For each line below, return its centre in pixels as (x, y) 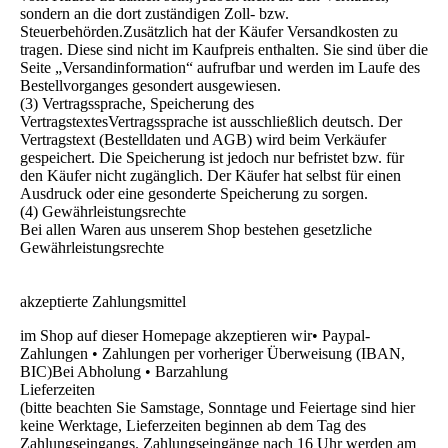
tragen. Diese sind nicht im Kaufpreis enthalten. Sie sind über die (224, 50)
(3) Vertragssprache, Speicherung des (137, 104)
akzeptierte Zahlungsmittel (103, 302)
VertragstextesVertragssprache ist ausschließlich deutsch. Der (211, 122)
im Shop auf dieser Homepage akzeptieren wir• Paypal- (195, 336)
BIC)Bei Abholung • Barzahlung (126, 372)
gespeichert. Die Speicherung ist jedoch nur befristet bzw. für (212, 158)
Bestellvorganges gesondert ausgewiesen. (150, 86)
